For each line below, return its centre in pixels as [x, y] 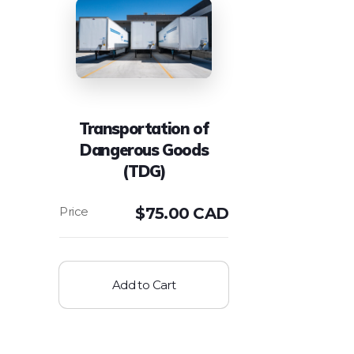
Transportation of [144, 128]
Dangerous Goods [144, 149]
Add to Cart [144, 284]
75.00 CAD [187, 213]
